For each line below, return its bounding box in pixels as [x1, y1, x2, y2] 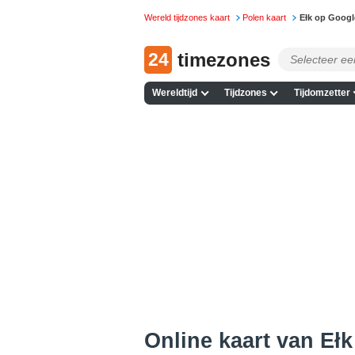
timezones [177, 48, 270, 71]
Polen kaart [242, 13, 287, 23]
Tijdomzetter [293, 87, 350, 99]
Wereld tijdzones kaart [144, 13, 230, 23]
